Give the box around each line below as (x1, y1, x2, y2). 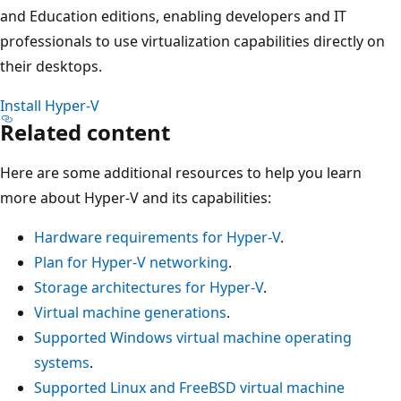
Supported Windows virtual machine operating (34, 327, 352, 347)
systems (34, 352, 90, 372)
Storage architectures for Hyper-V (34, 277, 263, 297)
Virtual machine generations (34, 302, 226, 322)
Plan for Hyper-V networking (34, 252, 228, 272)
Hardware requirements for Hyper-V (34, 226, 280, 247)
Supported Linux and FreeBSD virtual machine (34, 377, 345, 397)
